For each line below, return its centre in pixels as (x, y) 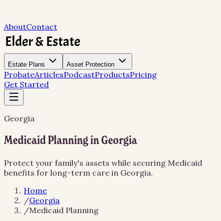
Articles (49, 74)
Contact (42, 27)
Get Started (26, 84)
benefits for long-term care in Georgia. (78, 172)
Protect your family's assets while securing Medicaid (103, 163)
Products (112, 74)
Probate (19, 74)
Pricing (143, 74)
